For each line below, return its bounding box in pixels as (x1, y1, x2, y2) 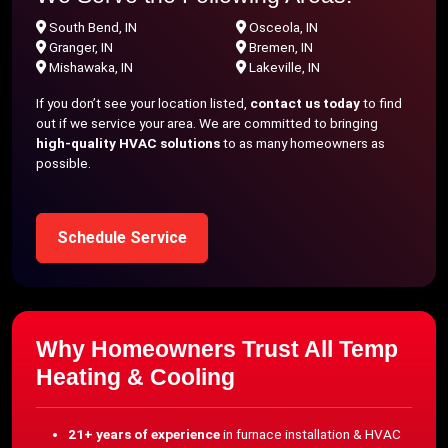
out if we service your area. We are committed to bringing (36, 115, 378, 131)
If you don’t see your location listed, (36, 95, 250, 111)
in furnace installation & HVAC (220, 426, 401, 442)
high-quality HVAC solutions (36, 135, 220, 151)
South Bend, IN (49, 19, 137, 35)
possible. (36, 155, 91, 171)
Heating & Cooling (36, 364, 235, 390)
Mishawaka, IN (49, 59, 133, 75)
